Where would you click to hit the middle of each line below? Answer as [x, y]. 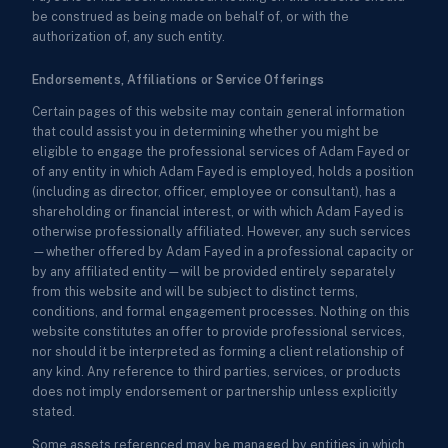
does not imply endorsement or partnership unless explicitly [215, 392]
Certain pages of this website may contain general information [218, 112]
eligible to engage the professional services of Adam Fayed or [221, 152]
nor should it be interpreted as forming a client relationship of [218, 352]
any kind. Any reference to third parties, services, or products [216, 372]
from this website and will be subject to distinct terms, [195, 292]
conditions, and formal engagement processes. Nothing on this [221, 312]
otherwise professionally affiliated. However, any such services [221, 232]
